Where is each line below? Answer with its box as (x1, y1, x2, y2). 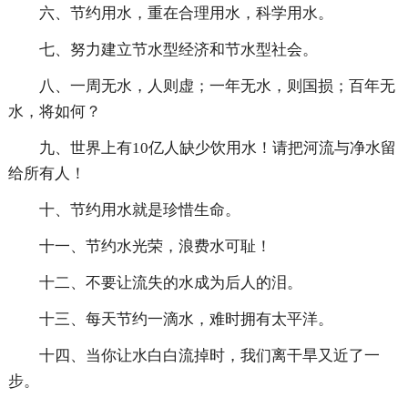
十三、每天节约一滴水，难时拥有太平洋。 (38, 311, 333, 329)
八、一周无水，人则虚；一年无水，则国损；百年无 (38, 77, 395, 96)
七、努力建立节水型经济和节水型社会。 (38, 41, 318, 59)
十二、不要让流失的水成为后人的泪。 (38, 274, 302, 292)
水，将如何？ (7, 103, 101, 121)
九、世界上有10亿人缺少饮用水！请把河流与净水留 (38, 139, 396, 158)
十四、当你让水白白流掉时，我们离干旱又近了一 (38, 347, 380, 365)
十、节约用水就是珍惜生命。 (38, 201, 240, 219)
